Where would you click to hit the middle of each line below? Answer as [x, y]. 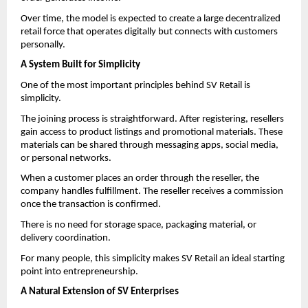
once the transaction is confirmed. [91, 205]
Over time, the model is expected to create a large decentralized [151, 19]
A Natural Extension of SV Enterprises [100, 292]
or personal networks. [66, 158]
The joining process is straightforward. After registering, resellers [152, 119]
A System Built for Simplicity [80, 65]
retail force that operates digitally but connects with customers [149, 32]
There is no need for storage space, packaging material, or [139, 225]
